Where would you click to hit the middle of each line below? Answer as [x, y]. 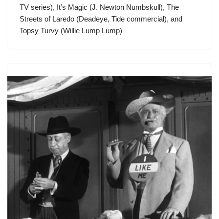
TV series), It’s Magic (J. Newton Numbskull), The [99, 7]
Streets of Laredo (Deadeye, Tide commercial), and [101, 19]
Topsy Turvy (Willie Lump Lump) [71, 31]
